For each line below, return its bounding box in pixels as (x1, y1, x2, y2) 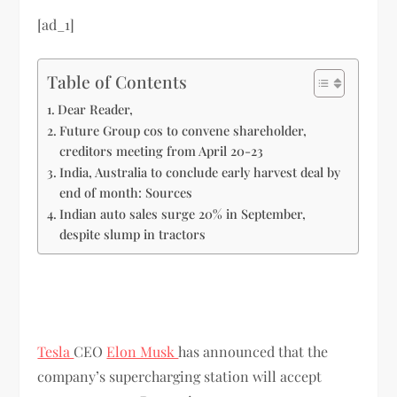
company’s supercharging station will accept (37, 366, 323, 385)
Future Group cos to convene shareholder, (59, 121, 307, 139)
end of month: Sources (59, 183, 193, 201)
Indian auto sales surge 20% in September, (59, 204, 307, 222)
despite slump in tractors (59, 224, 206, 243)
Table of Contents (47, 70, 188, 94)
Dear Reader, (58, 99, 134, 118)
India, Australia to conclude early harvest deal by (59, 162, 341, 181)
